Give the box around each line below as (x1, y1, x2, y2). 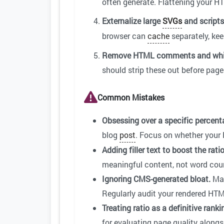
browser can (102, 30, 147, 41)
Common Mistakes (97, 91, 164, 102)
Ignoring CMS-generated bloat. (102, 173, 210, 184)
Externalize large (102, 15, 162, 26)
